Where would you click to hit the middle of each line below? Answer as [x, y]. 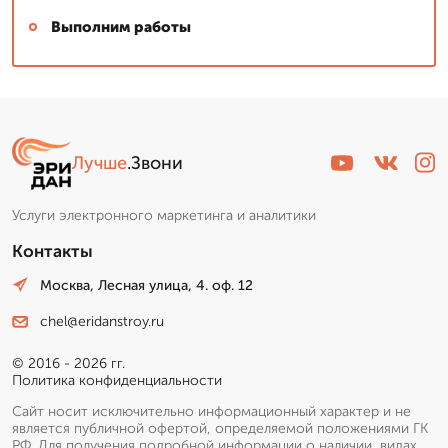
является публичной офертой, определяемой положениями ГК [220, 429]
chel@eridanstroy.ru [102, 322]
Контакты [52, 250]
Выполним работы [121, 26]
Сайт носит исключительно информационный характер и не [211, 412]
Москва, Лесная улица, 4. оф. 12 [146, 285]
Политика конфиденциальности [117, 381]
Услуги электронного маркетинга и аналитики [164, 215]
